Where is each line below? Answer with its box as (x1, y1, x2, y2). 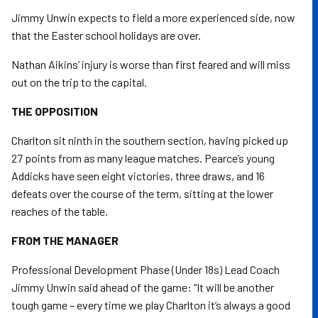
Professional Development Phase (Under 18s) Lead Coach (11, 263, 280, 276)
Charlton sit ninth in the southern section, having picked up (11, 133, 288, 147)
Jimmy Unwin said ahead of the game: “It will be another (11, 280, 274, 294)
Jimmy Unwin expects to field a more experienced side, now (11, 11, 295, 24)
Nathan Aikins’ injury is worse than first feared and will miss (11, 57, 290, 71)
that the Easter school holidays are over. (11, 28, 203, 42)
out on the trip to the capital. (11, 75, 147, 89)
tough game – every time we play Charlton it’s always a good (11, 298, 290, 312)
